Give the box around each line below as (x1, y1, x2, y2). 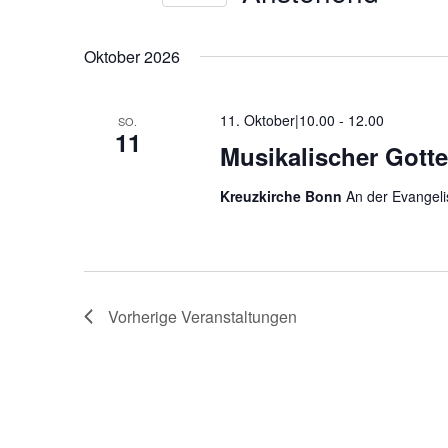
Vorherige (108, 305, 181, 328)
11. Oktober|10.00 (219, 110, 335, 130)
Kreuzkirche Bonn (219, 186, 346, 206)
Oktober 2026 (84, 45, 180, 68)
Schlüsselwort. (84, 28, 181, 47)
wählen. (241, 35, 294, 54)
